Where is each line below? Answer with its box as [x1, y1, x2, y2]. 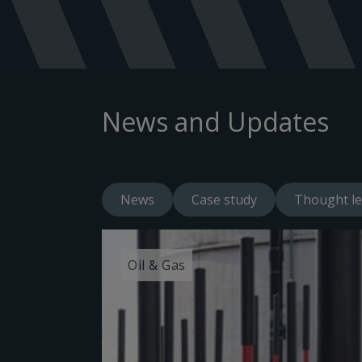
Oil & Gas [128, 255, 186, 274]
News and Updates [102, 103, 329, 139]
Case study [192, 190, 257, 208]
